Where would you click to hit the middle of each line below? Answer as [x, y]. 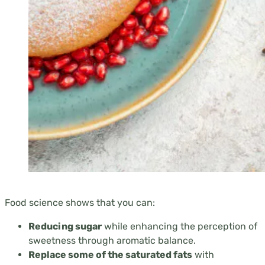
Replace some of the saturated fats [110, 254]
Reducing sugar [65, 226]
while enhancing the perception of [180, 226]
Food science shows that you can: [80, 202]
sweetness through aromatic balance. [112, 240]
